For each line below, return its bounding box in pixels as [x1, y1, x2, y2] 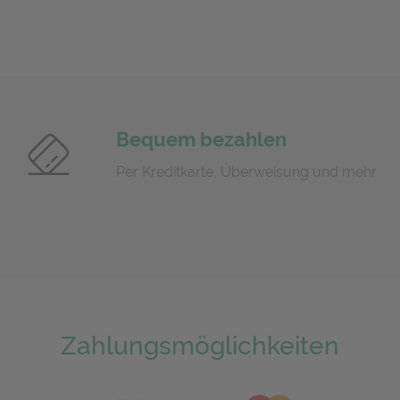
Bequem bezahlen [115, 128, 287, 151]
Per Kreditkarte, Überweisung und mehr [115, 163, 377, 180]
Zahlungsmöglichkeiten [61, 331, 339, 361]
